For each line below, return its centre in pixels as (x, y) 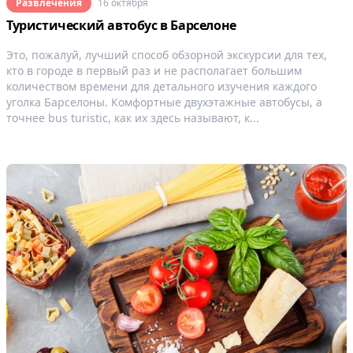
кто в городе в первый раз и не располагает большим (154, 70)
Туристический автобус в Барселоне (121, 25)
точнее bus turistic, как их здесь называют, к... (133, 117)
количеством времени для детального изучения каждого (162, 86)
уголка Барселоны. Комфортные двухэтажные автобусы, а (164, 102)
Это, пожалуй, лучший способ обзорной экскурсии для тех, (167, 54)
